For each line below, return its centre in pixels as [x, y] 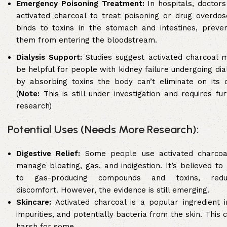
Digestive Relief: [48, 154]
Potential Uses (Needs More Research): [103, 130]
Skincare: [34, 202]
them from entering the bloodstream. [87, 40]
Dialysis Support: [49, 58]
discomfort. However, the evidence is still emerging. [113, 190]
